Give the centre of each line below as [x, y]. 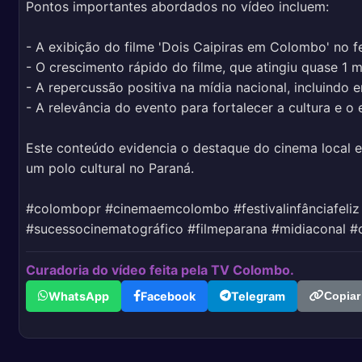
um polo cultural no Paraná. [110, 168]
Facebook [168, 296]
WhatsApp [79, 296]
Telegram [259, 296]
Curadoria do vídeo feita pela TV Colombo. [160, 269]
